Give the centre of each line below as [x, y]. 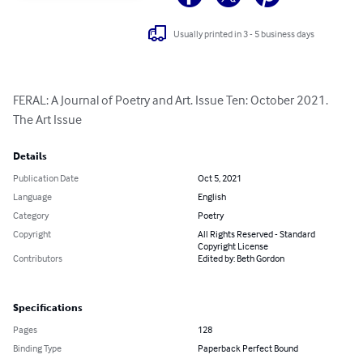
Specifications [48, 308]
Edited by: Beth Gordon [241, 258]
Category [31, 216]
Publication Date [46, 178]
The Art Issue [47, 120]
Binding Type [37, 348]
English [212, 197]
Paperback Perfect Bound [248, 348]
